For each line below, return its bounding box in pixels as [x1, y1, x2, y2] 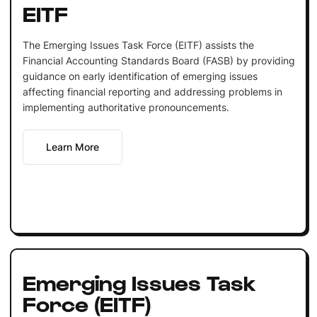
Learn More [45, 140, 99, 153]
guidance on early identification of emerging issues [22, 69, 258, 82]
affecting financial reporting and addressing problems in [22, 85, 282, 98]
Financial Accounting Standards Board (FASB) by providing [22, 54, 295, 67]
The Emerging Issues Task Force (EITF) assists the [22, 38, 254, 51]
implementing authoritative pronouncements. [22, 100, 229, 113]
